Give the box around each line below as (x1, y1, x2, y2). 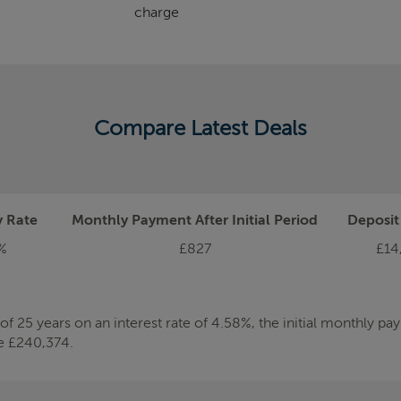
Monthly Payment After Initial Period (72, 213, 319, 228)
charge (133, 5, 179, 21)
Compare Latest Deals (94, 117, 307, 140)
